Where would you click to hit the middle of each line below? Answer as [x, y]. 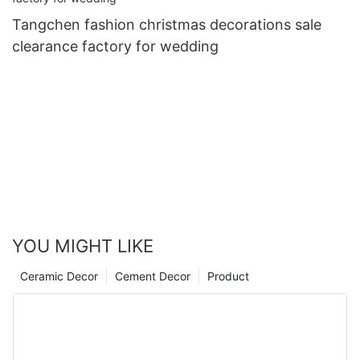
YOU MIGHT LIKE [83, 246]
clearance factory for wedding [115, 47]
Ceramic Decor [59, 276]
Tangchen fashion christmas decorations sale [167, 25]
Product [228, 276]
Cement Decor [153, 276]
